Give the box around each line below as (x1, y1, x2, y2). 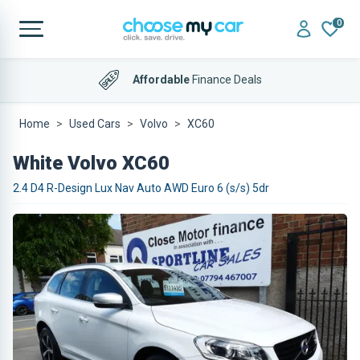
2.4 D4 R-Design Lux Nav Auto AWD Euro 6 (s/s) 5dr (13, 182, 269, 194)
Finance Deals (189, 72, 262, 86)
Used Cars (69, 117, 121, 130)
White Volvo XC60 (13, 152, 170, 174)
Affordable (132, 72, 190, 86)
